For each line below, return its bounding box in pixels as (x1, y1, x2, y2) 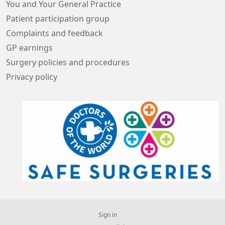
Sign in (98, 211, 117, 218)
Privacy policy (6, 73, 57, 81)
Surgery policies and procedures (6, 58, 130, 66)
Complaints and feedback (6, 29, 103, 37)
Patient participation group (6, 15, 109, 23)
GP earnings (6, 44, 53, 52)
